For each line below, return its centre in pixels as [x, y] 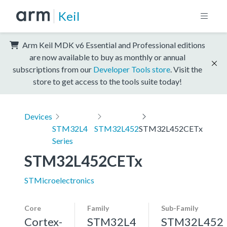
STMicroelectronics [59, 180]
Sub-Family [180, 208]
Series [63, 140]
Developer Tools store [132, 69]
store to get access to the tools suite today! [107, 81]
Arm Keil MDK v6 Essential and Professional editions [113, 45]
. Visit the [186, 69]
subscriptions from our [53, 69]
